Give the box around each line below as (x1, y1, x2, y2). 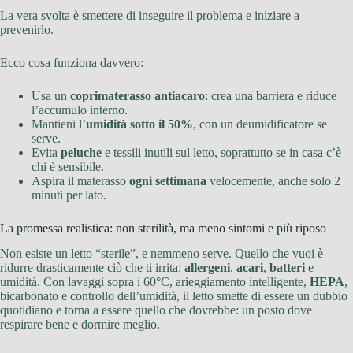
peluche (61, 145, 102, 159)
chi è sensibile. (32, 159, 104, 173)
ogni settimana (129, 173, 206, 188)
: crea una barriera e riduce (205, 88, 336, 102)
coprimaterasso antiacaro (70, 88, 205, 102)
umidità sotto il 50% (86, 117, 193, 131)
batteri (269, 261, 305, 275)
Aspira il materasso (32, 173, 129, 188)
